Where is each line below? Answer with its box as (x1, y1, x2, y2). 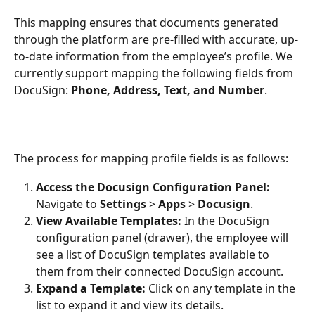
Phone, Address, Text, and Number (71, 82, 264, 98)
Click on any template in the (146, 280, 298, 296)
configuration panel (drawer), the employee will (36, 229, 291, 245)
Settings (100, 195, 146, 212)
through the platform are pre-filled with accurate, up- (14, 32, 298, 48)
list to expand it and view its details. (36, 297, 224, 313)
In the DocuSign (181, 212, 272, 229)
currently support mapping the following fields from (14, 65, 296, 82)
